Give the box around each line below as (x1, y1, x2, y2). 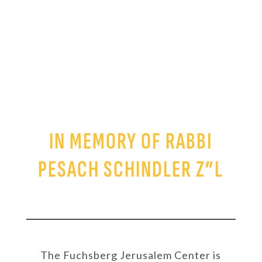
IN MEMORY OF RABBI (49, 127, 213, 156)
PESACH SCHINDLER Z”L (38, 156, 224, 184)
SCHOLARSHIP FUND (42, 37, 236, 72)
